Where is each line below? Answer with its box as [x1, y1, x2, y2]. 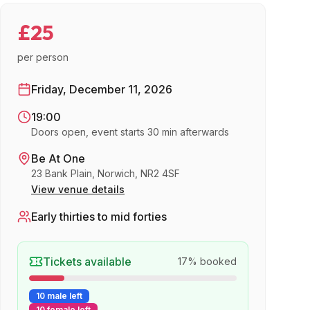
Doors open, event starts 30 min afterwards [31, 125, 229, 138]
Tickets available [43, 254, 131, 268]
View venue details [31, 183, 125, 195]
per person [17, 51, 69, 63]
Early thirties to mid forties [31, 209, 167, 224]
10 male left [36, 290, 82, 301]
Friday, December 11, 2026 [31, 82, 172, 96]
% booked [188, 255, 237, 267]
